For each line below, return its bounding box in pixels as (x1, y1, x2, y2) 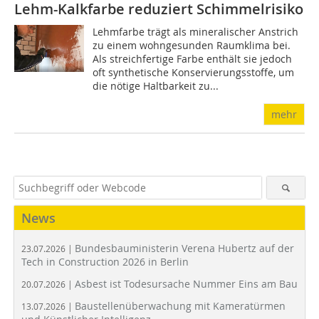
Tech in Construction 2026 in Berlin (21, 255, 189, 269)
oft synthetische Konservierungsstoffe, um (93, 66, 295, 80)
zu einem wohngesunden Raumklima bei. (93, 38, 291, 53)
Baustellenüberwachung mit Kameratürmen (75, 299, 286, 313)
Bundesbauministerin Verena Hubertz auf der (75, 241, 294, 256)
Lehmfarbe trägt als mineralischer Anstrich (93, 25, 299, 39)
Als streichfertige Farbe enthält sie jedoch (93, 52, 293, 66)
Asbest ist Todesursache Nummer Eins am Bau (75, 277, 298, 291)
